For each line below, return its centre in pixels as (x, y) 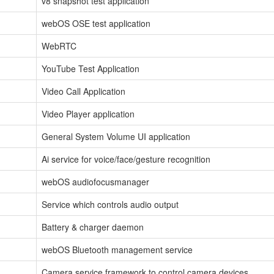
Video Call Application (83, 91)
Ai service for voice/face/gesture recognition (126, 159)
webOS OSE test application (96, 23)
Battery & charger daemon (93, 227)
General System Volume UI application (116, 136)
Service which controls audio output (110, 204)
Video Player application (88, 113)
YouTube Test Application (91, 68)
